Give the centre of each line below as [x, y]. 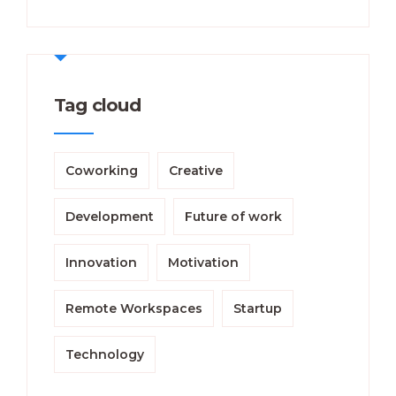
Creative [196, 170]
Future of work [233, 216]
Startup [258, 308]
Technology [105, 354]
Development [110, 216]
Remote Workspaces [134, 308]
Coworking [102, 170]
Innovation [101, 262]
